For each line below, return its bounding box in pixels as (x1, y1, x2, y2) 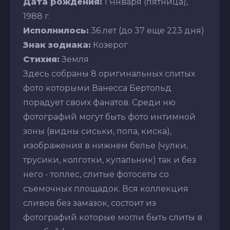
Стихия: (23, 54, 60, 64)
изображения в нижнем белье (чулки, (23, 140, 188, 150)
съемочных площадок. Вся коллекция (23, 183, 188, 194)
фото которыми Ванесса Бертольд (23, 83, 171, 93)
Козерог (91, 40, 128, 50)
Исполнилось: (23, 25, 89, 35)
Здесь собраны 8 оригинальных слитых (23, 68, 195, 79)
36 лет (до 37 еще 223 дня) (89, 25, 204, 35)
